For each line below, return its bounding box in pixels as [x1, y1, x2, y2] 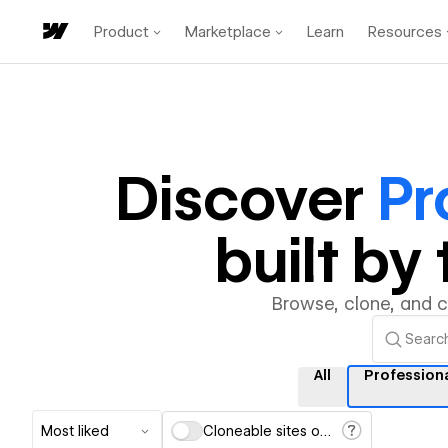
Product [94, 22, 149, 41]
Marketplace [185, 22, 271, 41]
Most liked [41, 423, 109, 439]
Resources [368, 22, 442, 41]
